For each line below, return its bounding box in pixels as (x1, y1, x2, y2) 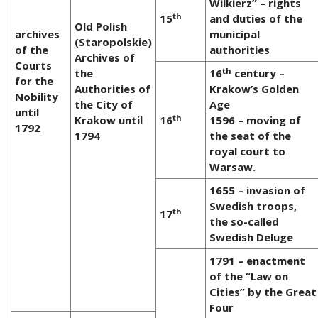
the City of (75, 97, 133, 112)
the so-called (209, 214, 279, 229)
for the (15, 74, 53, 89)
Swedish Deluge (209, 230, 293, 245)
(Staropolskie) (75, 35, 152, 50)
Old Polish (75, 19, 127, 34)
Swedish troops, (209, 199, 297, 214)
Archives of (75, 50, 135, 65)
